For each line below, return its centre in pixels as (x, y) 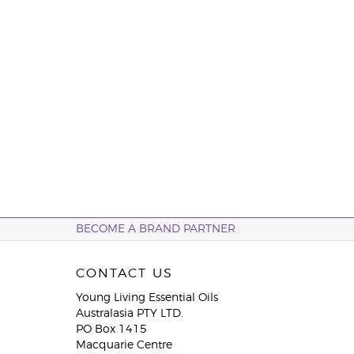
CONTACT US (124, 273)
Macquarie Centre (124, 345)
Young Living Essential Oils (147, 298)
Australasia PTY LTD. (129, 314)
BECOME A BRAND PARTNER (155, 229)
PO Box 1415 (111, 330)
